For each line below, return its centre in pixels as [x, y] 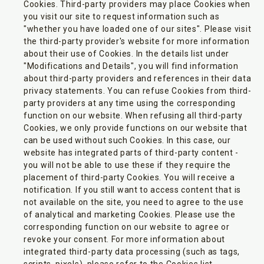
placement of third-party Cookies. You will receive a [129, 177]
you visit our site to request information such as [122, 16]
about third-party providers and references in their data [138, 78]
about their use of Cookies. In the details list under [127, 54]
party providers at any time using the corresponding [130, 103]
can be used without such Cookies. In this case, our [127, 140]
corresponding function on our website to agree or [127, 227]
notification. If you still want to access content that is [132, 190]
